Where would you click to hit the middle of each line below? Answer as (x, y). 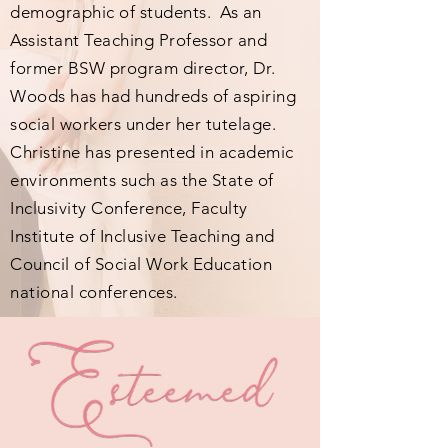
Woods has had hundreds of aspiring (153, 96)
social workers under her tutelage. (143, 124)
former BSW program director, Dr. (143, 68)
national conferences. (94, 292)
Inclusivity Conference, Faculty (129, 208)
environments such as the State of (142, 180)
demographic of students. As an (136, 12)
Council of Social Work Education (141, 264)
